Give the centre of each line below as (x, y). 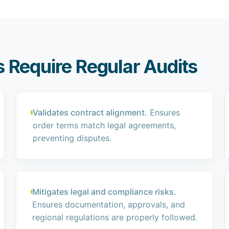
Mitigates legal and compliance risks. (105, 192)
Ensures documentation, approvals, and (109, 204)
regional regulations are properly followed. (115, 217)
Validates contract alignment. (90, 112)
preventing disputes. (72, 138)
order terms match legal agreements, (104, 125)
